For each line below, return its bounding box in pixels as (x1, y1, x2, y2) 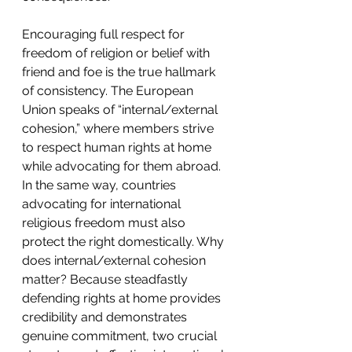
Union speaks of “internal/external (22, 101, 221, 117)
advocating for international (22, 196, 184, 211)
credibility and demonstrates (22, 309, 190, 324)
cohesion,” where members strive (22, 120, 217, 136)
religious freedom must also (22, 214, 189, 230)
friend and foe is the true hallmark (22, 64, 218, 79)
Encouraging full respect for (22, 26, 188, 42)
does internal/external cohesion (22, 252, 209, 268)
